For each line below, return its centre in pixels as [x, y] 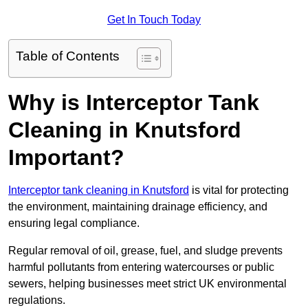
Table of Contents [68, 56]
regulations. [37, 300]
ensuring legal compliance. [74, 223]
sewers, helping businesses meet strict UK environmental [147, 284]
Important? [66, 158]
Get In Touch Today [154, 20]
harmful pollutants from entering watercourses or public [141, 267]
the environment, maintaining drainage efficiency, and [138, 207]
